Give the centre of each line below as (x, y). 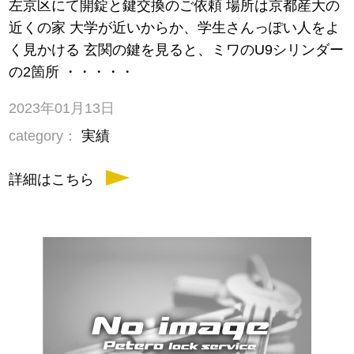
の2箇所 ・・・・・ (72, 72)
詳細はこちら (52, 180)
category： (43, 136)
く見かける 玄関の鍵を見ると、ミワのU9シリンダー (177, 50)
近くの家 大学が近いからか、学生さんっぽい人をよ (175, 28)
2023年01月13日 (62, 109)
